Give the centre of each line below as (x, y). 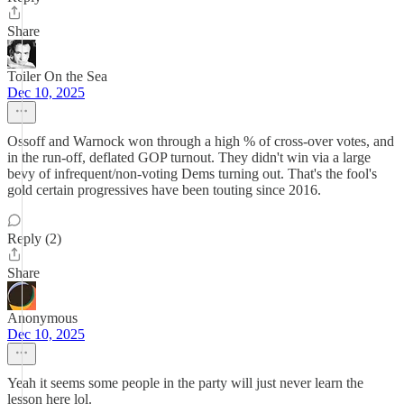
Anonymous (42, 318)
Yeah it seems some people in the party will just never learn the (185, 383)
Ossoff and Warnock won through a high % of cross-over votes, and (201, 141)
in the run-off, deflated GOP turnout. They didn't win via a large (189, 157)
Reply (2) (34, 239)
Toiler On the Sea (57, 76)
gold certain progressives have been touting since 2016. (164, 190)
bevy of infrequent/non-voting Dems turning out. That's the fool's (192, 174)
